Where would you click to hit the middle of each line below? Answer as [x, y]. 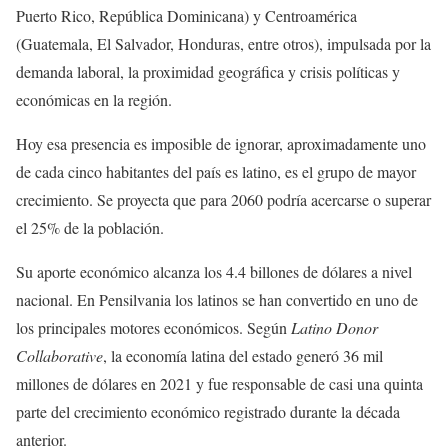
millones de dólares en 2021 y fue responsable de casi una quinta [219, 383]
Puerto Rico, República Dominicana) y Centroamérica [186, 15]
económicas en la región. [94, 99]
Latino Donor [334, 327]
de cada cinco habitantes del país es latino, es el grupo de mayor [216, 171]
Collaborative [59, 355]
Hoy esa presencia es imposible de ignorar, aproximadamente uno [221, 143]
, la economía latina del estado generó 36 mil [243, 355]
